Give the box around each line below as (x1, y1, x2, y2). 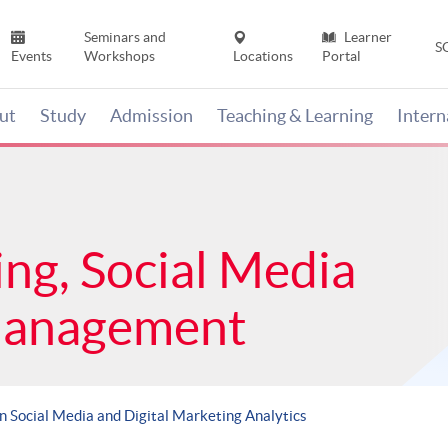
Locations (233, 48, 294, 65)
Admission (110, 105, 193, 127)
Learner (340, 29, 392, 46)
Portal (321, 48, 361, 65)
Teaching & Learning (217, 105, 373, 127)
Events (11, 48, 53, 65)
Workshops (83, 48, 155, 65)
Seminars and (83, 29, 166, 46)
